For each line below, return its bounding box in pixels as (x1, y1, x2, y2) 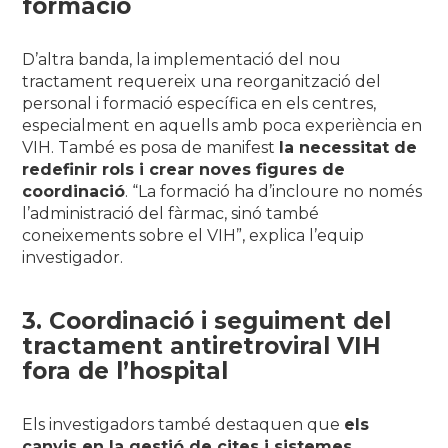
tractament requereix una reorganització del (22, 71, 382, 91)
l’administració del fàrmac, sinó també (22, 203, 320, 223)
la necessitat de (279, 137, 418, 157)
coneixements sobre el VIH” (22, 225, 243, 245)
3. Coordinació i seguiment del (22, 306, 392, 335)
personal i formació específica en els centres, (22, 93, 377, 113)
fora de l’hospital (22, 356, 229, 385)
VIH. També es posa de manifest (22, 137, 280, 157)
